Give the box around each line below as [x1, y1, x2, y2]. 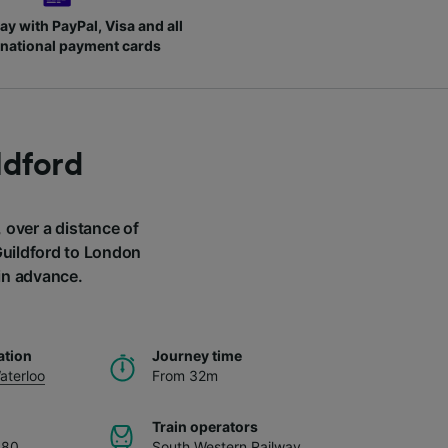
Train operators [152, 417, 258, 435]
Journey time [152, 346, 242, 364]
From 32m [152, 366, 218, 384]
